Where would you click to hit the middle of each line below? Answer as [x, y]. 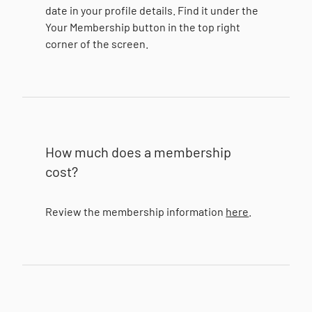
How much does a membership [139, 152]
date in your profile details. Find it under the [152, 10]
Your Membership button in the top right [143, 27]
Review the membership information [136, 211]
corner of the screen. [97, 44]
